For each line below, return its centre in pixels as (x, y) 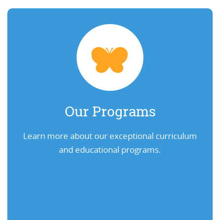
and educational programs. (110, 149)
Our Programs (110, 111)
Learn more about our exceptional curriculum (110, 136)
